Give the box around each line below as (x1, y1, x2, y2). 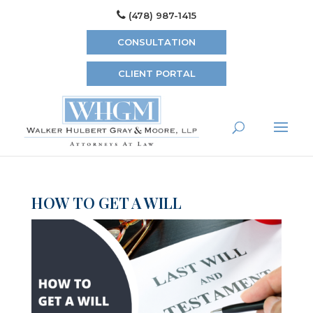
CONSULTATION (117, 36, 196, 48)
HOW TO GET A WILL (31, 192, 182, 213)
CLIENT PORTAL (117, 68, 196, 79)
